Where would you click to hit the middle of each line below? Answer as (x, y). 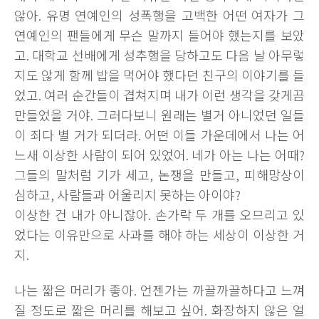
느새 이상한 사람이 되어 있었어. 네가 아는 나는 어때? (159, 155)
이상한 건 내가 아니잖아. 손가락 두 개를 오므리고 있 (159, 214)
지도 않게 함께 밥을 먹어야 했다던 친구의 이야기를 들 (159, 75)
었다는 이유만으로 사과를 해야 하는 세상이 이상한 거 (159, 234)
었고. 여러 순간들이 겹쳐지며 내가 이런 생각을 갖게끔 (159, 95)
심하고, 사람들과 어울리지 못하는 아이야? (127, 194)
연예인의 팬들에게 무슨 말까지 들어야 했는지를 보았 (159, 35)
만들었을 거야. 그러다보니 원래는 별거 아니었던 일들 (159, 115)
